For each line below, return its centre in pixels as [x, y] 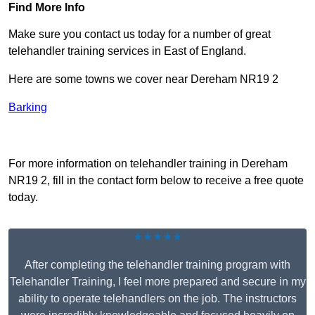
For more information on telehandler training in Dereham [148, 164]
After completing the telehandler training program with [157, 265]
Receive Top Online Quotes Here [157, 136]
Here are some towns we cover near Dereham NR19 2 [143, 79]
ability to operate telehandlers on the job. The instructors [157, 299]
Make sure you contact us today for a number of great [140, 34]
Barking [28, 108]
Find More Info [47, 8]
